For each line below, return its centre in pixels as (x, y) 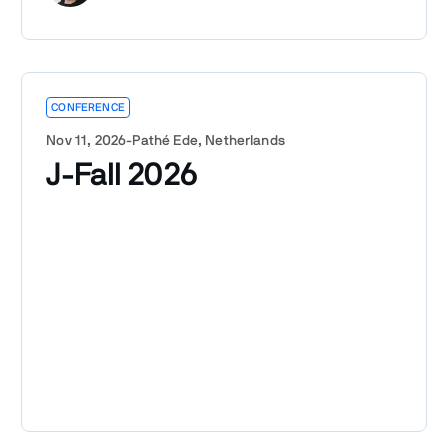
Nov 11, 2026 (86, 140)
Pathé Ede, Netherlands (208, 140)
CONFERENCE (88, 107)
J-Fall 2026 (122, 174)
